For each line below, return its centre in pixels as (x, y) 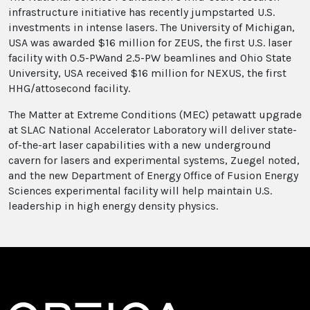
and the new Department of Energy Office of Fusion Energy (153, 176)
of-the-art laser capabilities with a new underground (140, 145)
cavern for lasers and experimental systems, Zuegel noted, (154, 161)
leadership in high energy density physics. (113, 206)
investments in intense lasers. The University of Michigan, (152, 28)
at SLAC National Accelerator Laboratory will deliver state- (153, 130)
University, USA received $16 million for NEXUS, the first (147, 73)
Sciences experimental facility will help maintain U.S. (140, 191)
